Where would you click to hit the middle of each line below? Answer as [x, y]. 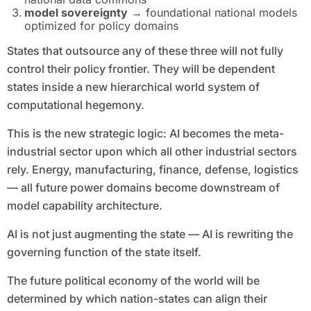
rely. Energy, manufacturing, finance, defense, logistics [152, 170]
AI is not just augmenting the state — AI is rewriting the [150, 234]
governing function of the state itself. [104, 252]
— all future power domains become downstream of [143, 188]
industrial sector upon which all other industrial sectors [152, 152]
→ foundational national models [213, 13]
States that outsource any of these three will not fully [145, 51]
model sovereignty [76, 13]
